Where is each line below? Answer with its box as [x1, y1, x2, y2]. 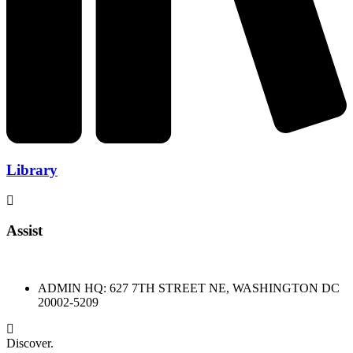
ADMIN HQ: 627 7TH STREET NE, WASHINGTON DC [38, 281, 340, 295]
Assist [6, 222, 43, 240]
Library [6, 161, 58, 178]
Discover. [6, 336, 54, 351]
